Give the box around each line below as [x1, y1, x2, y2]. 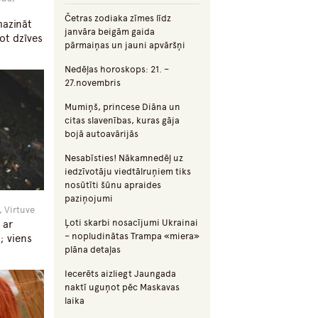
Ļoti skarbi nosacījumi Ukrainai [65, 217, 198, 229]
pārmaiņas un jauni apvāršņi [65, 40, 185, 51]
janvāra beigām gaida [65, 26, 155, 38]
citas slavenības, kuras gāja [65, 115, 180, 126]
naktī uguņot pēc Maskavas [65, 282, 180, 293]
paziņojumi [65, 193, 113, 204]
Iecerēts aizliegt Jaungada [65, 268, 176, 280]
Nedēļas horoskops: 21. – [65, 64, 169, 75]
